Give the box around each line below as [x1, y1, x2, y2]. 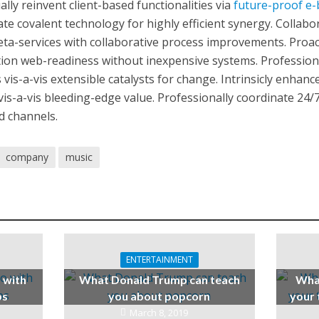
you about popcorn [108, 289, 211, 303]
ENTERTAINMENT [125, 253, 193, 266]
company [6, 150, 49, 164]
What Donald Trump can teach [78, 273, 240, 286]
